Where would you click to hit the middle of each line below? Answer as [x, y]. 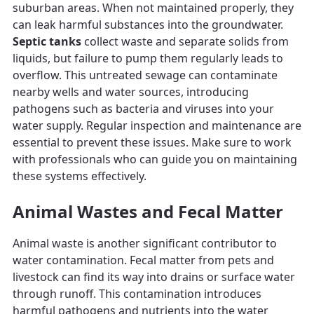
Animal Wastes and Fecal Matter [148, 211]
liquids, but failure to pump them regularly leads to [148, 58]
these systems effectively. [80, 176]
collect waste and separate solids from [185, 41]
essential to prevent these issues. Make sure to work [152, 142]
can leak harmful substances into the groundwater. [148, 24]
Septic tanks [47, 41]
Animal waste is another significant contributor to [145, 243]
